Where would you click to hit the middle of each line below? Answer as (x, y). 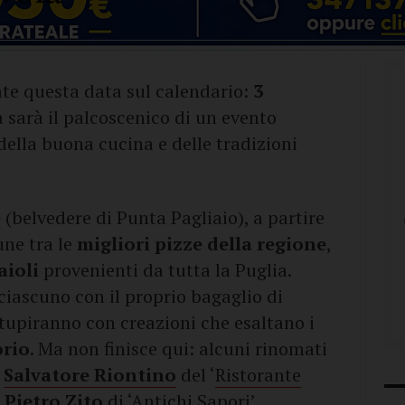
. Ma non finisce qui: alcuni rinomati (179, 348)
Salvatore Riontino (90, 375)
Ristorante (258, 375)
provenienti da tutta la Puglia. (165, 270)
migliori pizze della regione (202, 244)
